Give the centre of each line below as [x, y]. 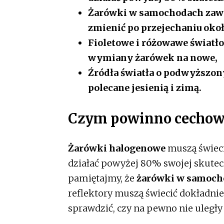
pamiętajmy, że [102, 178]
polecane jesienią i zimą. [145, 88]
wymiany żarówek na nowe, [153, 58]
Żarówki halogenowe [117, 148]
